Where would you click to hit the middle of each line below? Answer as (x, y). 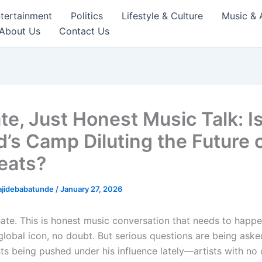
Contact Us (84, 31)
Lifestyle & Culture (162, 16)
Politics (87, 16)
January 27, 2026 (91, 189)
